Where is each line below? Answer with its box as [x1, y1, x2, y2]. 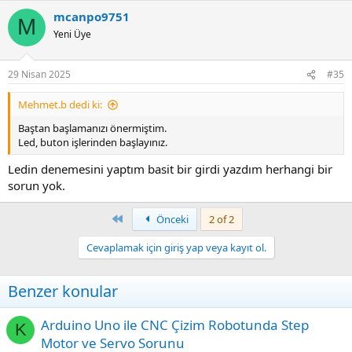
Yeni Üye [53, 27, 91, 41]
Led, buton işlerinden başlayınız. [18, 135, 167, 150]
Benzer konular [8, 280, 118, 302]
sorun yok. [8, 177, 65, 193]
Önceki [153, 211, 189, 226]
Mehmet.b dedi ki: [18, 97, 102, 112]
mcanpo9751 [53, 8, 130, 24]
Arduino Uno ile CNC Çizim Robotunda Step [41, 315, 309, 334]
